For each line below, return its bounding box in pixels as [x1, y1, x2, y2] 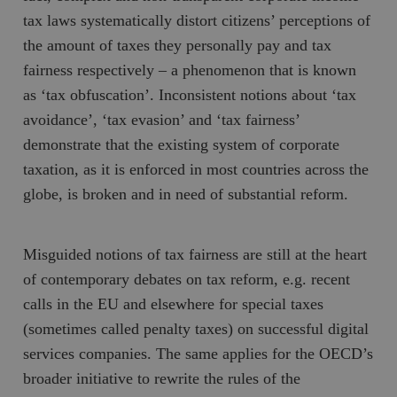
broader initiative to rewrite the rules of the [23, 369, 301, 387]
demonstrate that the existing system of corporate [23, 135, 340, 153]
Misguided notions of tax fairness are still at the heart [23, 245, 368, 263]
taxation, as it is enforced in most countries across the [23, 160, 370, 178]
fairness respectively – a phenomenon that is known [23, 60, 357, 79]
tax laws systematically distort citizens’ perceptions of [23, 11, 371, 29]
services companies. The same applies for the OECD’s [23, 344, 374, 362]
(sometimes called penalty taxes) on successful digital [23, 319, 370, 338]
